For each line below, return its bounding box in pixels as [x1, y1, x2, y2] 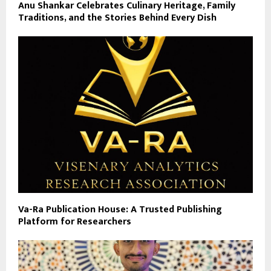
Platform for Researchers [18, 213, 131, 230]
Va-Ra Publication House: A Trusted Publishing [18, 201, 222, 218]
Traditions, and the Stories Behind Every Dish [18, 10, 217, 27]
